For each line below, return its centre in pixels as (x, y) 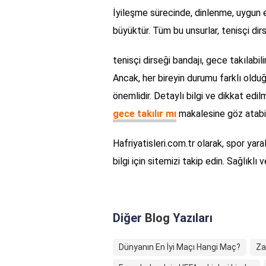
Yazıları (191, 218)
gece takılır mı (145, 114)
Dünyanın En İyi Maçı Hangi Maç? (180, 247)
